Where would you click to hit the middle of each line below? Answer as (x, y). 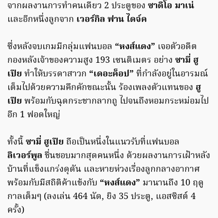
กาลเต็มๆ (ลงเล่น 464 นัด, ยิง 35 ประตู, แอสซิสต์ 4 (101, 197)
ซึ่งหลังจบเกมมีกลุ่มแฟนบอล (61, 47)
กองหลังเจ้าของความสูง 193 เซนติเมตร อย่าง (91, 61)
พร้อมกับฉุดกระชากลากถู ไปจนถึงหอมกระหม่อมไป (115, 102)
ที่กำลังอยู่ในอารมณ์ (171, 74)
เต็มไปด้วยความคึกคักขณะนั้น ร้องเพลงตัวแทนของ (100, 88)
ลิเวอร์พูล (25, 156)
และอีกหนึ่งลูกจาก (41, 20)
